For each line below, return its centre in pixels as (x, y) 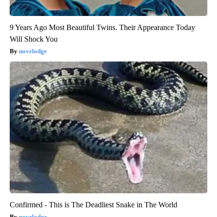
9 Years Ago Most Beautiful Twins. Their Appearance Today (102, 27)
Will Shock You (34, 39)
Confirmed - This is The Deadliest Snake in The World (93, 204)
